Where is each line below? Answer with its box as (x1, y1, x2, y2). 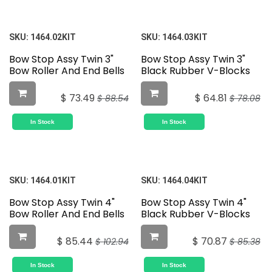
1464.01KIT (30, 175, 76, 186)
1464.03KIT (161, 32, 208, 42)
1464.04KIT (161, 175, 208, 186)
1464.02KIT (30, 32, 76, 42)
